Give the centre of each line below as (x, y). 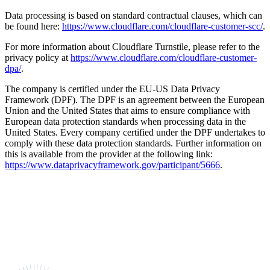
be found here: (33, 27)
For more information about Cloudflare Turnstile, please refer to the (132, 47)
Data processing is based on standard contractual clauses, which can (133, 16)
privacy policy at (38, 58)
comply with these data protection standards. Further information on (133, 143)
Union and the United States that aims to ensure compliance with (127, 111)
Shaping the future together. (125, 232)
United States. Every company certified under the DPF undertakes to (135, 133)
